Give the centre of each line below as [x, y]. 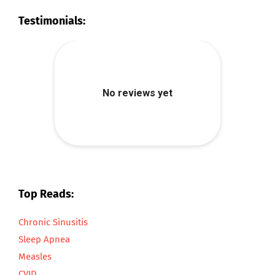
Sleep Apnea [44, 240]
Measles [35, 257]
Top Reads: [46, 194]
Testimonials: [52, 21]
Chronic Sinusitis [53, 223]
